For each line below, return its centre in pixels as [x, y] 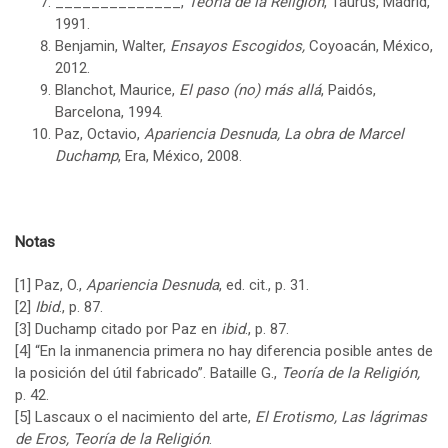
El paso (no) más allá [250, 90]
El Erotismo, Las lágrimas [341, 417]
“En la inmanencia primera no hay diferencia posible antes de [232, 351]
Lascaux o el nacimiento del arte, [143, 417]
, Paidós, [348, 90]
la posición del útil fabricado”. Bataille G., [148, 373]
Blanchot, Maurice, [117, 90]
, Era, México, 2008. [180, 156]
